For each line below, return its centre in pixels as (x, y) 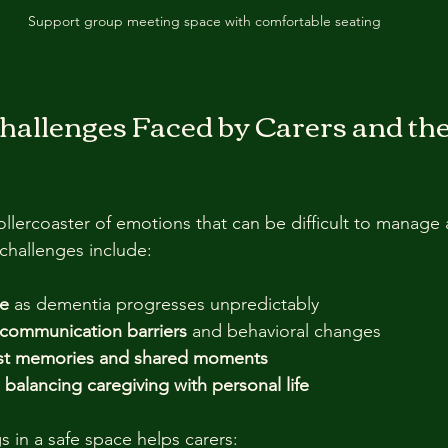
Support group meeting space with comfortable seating (204, 21)
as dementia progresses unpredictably (169, 304)
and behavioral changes (289, 331)
